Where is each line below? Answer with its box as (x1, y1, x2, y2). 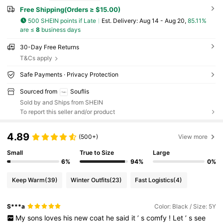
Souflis (70, 87, 89, 95)
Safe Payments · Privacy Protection (19, 70, 118, 78)
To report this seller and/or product (19, 108, 115, 115)
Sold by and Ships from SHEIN (19, 98, 103, 106)
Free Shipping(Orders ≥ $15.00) (19, 5, 120, 13)
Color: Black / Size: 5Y (154, 202, 216, 210)
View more (178, 132, 208, 140)
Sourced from (19, 87, 57, 95)
